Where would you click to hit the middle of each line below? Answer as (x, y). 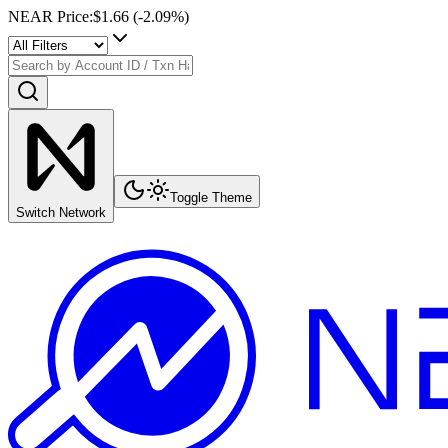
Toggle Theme (211, 197)
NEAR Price (48, 16)
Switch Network (61, 212)
